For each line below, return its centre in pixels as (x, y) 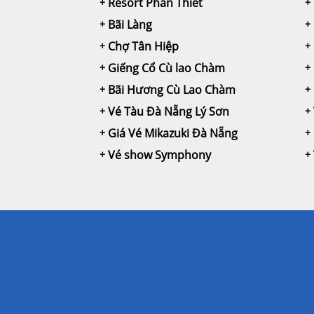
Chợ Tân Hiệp (143, 46)
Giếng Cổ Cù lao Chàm (166, 68)
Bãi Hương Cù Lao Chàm (172, 89)
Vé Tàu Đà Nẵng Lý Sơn (169, 111)
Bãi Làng (130, 24)
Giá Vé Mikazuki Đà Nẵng (173, 133)
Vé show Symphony (159, 155)
